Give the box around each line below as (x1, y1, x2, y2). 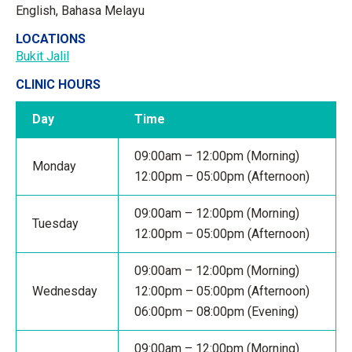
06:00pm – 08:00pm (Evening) (134, 304, 299, 319)
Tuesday (32, 216, 79, 231)
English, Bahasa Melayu (16, 3, 145, 18)
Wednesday (32, 284, 97, 299)
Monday (32, 159, 76, 174)
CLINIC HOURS (16, 77, 101, 92)
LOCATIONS (16, 31, 86, 46)
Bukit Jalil (16, 49, 69, 64)
